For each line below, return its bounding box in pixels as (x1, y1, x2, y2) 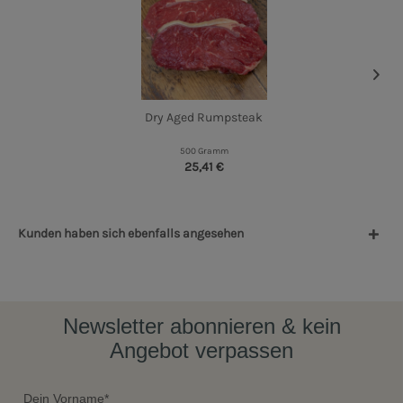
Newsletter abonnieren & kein (62, 313, 341, 338)
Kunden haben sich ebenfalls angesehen (18, 226, 244, 242)
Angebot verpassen (110, 337, 293, 363)
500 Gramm (179, 146, 228, 157)
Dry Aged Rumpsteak (145, 110, 264, 126)
